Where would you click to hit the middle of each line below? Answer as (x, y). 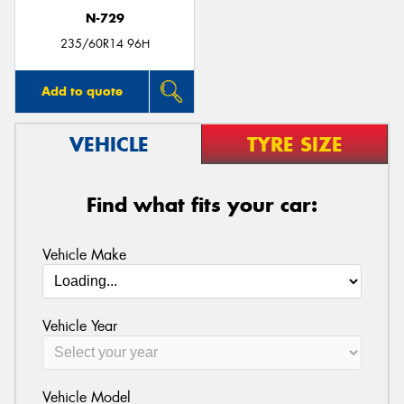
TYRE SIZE (294, 145)
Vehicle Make (84, 254)
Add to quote (82, 92)
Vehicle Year (79, 326)
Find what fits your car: (202, 205)
